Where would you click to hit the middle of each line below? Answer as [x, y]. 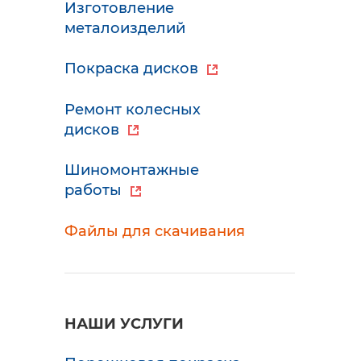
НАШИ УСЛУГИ [124, 324]
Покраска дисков [133, 68]
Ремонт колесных [133, 109]
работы [95, 191]
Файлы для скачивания [155, 232]
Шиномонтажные [132, 170]
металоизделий [125, 28]
